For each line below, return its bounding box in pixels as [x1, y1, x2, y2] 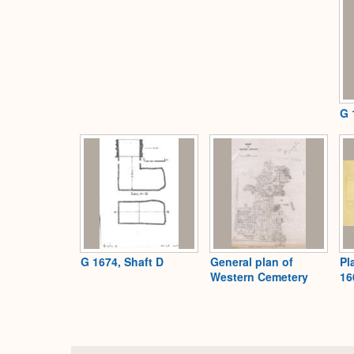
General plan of [210, 254, 293, 270]
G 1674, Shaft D [81, 254, 164, 270]
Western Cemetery [210, 269, 308, 285]
